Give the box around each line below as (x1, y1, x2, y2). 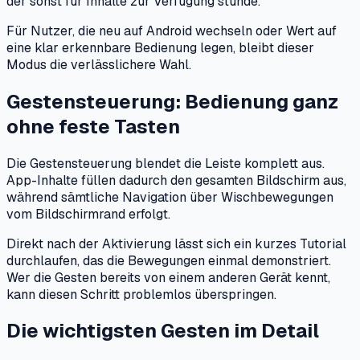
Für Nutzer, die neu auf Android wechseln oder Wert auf (6, 22, 337, 39)
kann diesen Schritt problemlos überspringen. (6, 285, 276, 303)
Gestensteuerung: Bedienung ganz (6, 88, 338, 114)
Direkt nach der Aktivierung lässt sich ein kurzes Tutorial (6, 235, 346, 252)
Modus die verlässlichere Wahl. (6, 55, 191, 73)
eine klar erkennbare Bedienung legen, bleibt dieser (6, 39, 314, 56)
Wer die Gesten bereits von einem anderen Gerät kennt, (6, 268, 330, 286)
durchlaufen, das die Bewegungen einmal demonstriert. (6, 252, 331, 269)
